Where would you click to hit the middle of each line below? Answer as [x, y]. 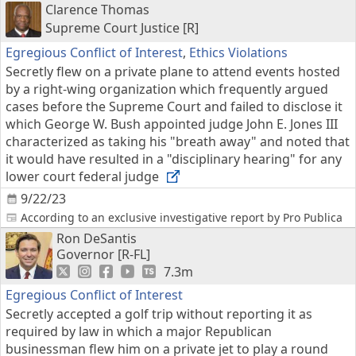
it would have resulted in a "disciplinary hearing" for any [174, 159]
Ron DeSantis [97, 238]
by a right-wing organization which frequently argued [167, 89]
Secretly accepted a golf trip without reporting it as [159, 314]
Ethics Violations [238, 52]
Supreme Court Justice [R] [122, 28]
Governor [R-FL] [103, 254]
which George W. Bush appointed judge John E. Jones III [172, 124]
